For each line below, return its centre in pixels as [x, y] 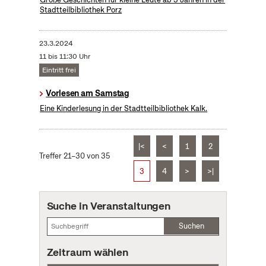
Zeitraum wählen [88, 252]
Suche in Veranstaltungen [109, 206]
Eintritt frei [59, 70]
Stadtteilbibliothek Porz [81, 10]
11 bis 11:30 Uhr [64, 57]
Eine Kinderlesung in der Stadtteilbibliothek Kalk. [124, 109]
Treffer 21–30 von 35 [74, 156]
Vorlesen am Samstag [88, 94]
